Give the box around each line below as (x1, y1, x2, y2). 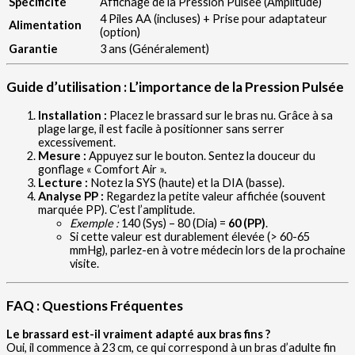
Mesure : (38, 149, 86, 163)
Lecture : (38, 176, 88, 190)
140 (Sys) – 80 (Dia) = (119, 216, 228, 231)
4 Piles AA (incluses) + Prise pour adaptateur (100, 12, 327, 26)
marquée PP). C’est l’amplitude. (38, 203, 195, 217)
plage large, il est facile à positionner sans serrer (38, 122, 284, 136)
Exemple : (70, 216, 119, 231)
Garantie (9, 42, 58, 56)
